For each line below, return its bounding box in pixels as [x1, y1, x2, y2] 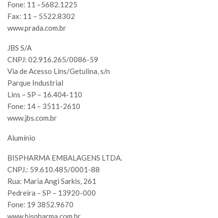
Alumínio [7, 133, 36, 143]
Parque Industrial [7, 78, 63, 88]
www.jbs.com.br [7, 113, 57, 123]
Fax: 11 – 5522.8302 [7, 12, 75, 21]
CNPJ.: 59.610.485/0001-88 [7, 165, 100, 174]
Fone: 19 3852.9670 [7, 200, 73, 209]
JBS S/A [7, 43, 32, 53]
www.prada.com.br [7, 23, 66, 33]
